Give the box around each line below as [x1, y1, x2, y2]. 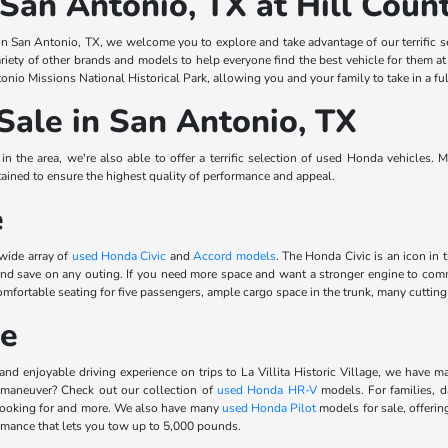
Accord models [193, 248, 276, 264]
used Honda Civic [71, 248, 167, 264]
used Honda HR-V [216, 382, 317, 398]
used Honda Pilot [221, 400, 317, 416]
